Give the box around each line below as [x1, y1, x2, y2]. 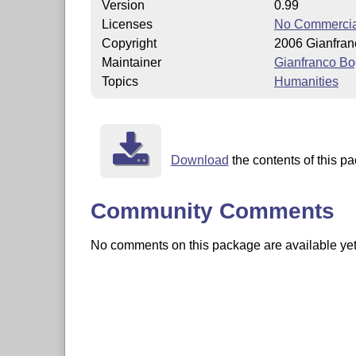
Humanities [273, 74, 339, 88]
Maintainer [101, 55, 161, 69]
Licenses [101, 17, 153, 31]
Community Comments [90, 198, 335, 223]
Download [170, 153, 229, 167]
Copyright [101, 36, 157, 50]
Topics [101, 74, 138, 88]
